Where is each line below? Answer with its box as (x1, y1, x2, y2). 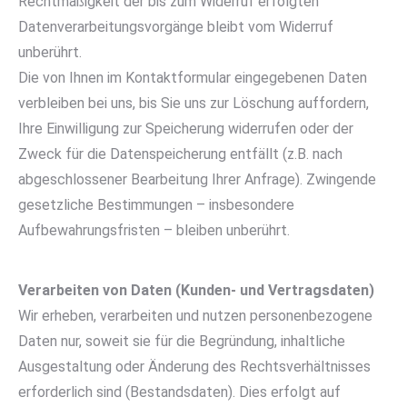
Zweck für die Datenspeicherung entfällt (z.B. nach (18, 145, 342, 163)
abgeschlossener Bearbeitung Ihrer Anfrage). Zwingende (18, 171, 376, 188)
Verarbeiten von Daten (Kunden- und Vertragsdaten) (18, 282, 374, 299)
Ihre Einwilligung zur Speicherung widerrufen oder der (18, 120, 353, 137)
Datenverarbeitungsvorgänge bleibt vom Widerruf (18, 18, 333, 35)
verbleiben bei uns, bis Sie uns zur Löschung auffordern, (18, 94, 369, 112)
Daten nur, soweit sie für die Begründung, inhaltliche (18, 333, 345, 350)
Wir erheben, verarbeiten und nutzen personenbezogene (18, 307, 372, 324)
